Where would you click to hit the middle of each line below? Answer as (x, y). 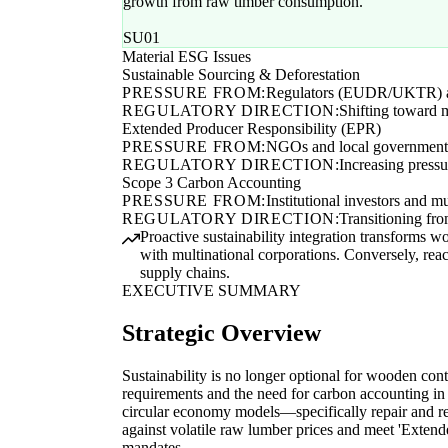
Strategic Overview (221, 333)
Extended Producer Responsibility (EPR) (251, 129)
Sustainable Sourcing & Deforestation (241, 75)
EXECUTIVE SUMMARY (211, 291)
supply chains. (185, 273)
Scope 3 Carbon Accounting (211, 183)
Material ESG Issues (186, 57)
